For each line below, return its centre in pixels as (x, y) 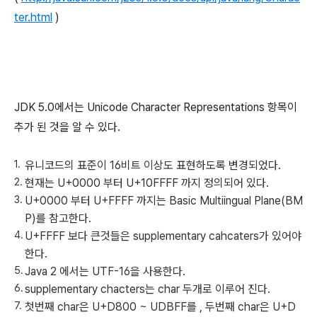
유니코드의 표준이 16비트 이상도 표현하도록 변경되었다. (153, 165)
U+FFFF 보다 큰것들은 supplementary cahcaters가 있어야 (163, 236)
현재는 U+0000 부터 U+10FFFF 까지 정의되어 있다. (147, 183)
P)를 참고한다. (58, 218)
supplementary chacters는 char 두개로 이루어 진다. (148, 289)
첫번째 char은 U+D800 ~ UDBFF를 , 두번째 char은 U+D (160, 307)
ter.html (33, 17)
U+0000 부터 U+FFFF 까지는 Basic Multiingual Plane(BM (164, 201)
